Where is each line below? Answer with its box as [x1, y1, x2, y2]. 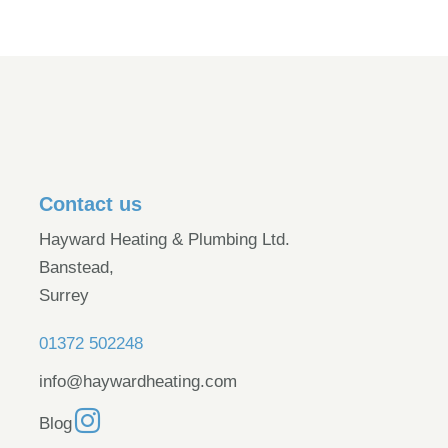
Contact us [38, 192, 142, 215]
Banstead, [38, 257, 114, 277]
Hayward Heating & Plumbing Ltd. [38, 229, 290, 249]
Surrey [38, 285, 89, 305]
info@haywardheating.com [38, 371, 237, 391]
